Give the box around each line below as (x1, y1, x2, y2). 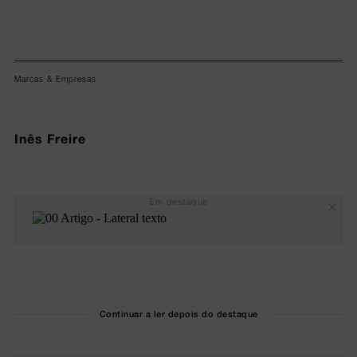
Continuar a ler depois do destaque (99, 309, 258, 320)
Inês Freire (14, 130, 86, 146)
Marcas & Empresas (14, 73, 96, 84)
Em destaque (149, 197, 208, 207)
